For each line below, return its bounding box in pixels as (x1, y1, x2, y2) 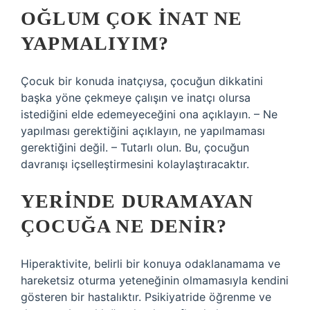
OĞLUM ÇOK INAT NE (21, 8, 243, 29)
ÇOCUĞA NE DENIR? (21, 215, 228, 237)
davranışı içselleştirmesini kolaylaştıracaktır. (21, 157, 249, 171)
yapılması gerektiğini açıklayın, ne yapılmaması (21, 124, 265, 138)
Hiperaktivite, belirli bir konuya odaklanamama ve (21, 257, 280, 271)
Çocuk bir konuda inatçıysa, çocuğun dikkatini (21, 74, 263, 88)
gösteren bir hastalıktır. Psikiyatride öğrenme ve (21, 290, 271, 304)
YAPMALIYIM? (21, 33, 170, 54)
